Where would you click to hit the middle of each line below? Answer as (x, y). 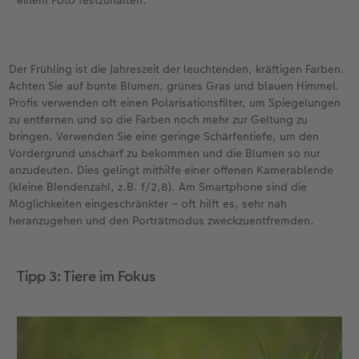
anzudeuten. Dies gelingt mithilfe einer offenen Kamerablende (171, 170)
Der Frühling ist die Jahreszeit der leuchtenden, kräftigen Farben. (177, 69)
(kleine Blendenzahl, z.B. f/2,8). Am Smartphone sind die (158, 187)
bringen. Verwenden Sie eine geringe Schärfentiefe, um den (164, 137)
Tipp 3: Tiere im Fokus (86, 276)
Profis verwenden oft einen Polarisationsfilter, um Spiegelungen (175, 103)
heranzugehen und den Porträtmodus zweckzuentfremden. (162, 221)
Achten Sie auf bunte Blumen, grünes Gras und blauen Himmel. (175, 86)
